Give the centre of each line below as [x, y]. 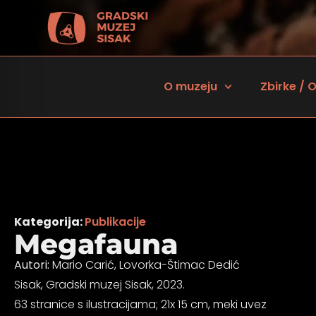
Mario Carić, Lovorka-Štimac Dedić [145, 265]
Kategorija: [49, 221]
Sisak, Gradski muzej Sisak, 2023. [99, 284]
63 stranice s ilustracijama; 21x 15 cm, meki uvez [140, 304]
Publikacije [115, 221]
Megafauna [96, 244]
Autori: [32, 265]
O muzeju [191, 86]
